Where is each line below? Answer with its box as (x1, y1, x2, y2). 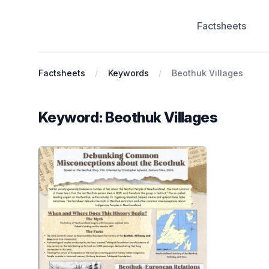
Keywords (108, 68, 149, 78)
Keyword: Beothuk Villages (38, 109, 217, 126)
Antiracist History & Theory (38, 26, 155, 38)
